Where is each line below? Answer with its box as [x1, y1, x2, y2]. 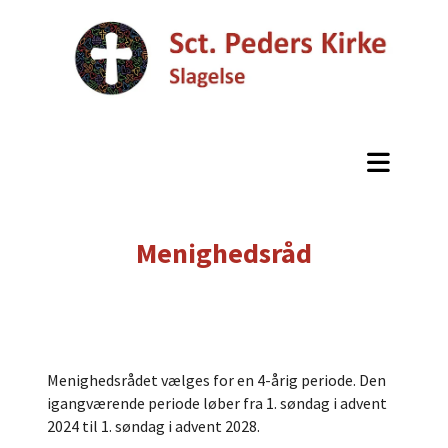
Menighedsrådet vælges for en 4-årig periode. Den [47, 369, 386, 390]
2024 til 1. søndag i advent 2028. [47, 415, 260, 436]
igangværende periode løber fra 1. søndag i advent [47, 392, 387, 413]
